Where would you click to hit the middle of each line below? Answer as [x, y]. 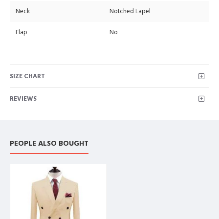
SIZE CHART [27, 76]
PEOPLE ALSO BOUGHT [49, 143]
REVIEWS [23, 99]
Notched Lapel [130, 11]
